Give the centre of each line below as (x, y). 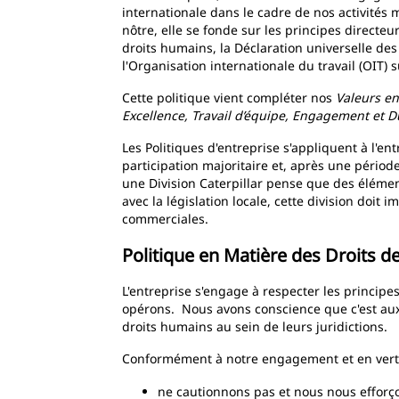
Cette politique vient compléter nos (229, 98)
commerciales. (165, 219)
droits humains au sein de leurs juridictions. (256, 326)
